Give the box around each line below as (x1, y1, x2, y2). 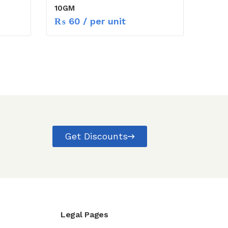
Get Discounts (64, 130, 128, 141)
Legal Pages (60, 209, 108, 219)
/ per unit (80, 15, 126, 26)
